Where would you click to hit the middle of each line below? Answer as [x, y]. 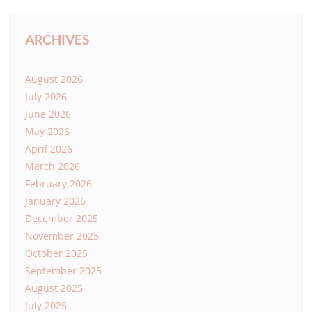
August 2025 [54, 288]
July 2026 [46, 96]
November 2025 [62, 235]
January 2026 [55, 201]
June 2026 [48, 114]
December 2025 [62, 218]
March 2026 [53, 166]
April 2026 [49, 148]
